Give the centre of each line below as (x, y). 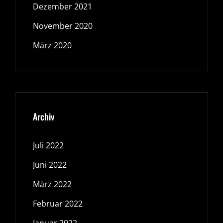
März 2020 (52, 45)
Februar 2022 (58, 204)
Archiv (44, 116)
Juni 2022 (50, 165)
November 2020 (63, 26)
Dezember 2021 (62, 6)
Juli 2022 (48, 145)
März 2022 (52, 184)
